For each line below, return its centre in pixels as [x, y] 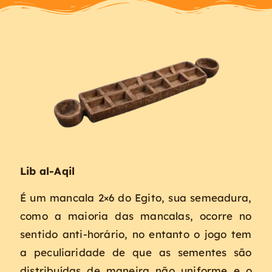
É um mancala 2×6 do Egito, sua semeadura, [136, 198]
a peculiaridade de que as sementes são [136, 253]
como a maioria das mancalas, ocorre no [136, 216]
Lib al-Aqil [48, 171]
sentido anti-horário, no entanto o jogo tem [136, 234]
